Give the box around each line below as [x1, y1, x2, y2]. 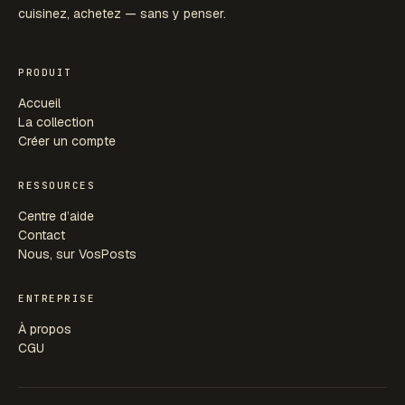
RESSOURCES [18, 178, 96, 192]
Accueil [18, 94, 61, 111]
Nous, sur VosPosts [18, 245, 137, 262]
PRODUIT [18, 65, 72, 79]
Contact [18, 226, 65, 243]
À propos [18, 320, 71, 337]
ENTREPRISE [18, 291, 96, 305]
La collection [18, 113, 94, 130]
